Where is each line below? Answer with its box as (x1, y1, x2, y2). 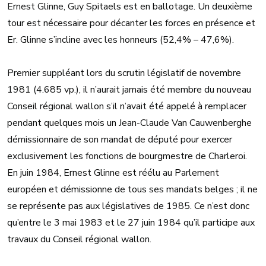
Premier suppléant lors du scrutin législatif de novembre (7, 66, 241, 80)
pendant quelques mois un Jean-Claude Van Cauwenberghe (7, 116, 252, 130)
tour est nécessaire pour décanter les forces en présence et (7, 17, 255, 30)
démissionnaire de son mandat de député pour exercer (7, 133, 232, 147)
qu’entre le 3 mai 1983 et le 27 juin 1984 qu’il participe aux (7, 216, 255, 230)
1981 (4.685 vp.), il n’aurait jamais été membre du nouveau (7, 83, 251, 97)
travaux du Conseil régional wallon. (7, 233, 151, 246)
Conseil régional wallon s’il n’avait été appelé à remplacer (7, 100, 246, 113)
